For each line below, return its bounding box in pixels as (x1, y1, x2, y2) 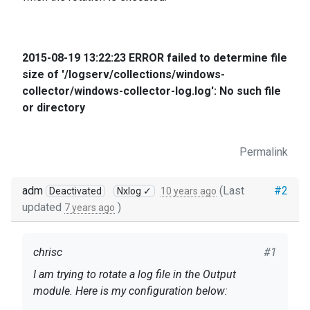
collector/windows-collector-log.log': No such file (22, 84, 281, 98)
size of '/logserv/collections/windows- (22, 68, 225, 81)
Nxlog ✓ (117, 185, 152, 197)
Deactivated (49, 185, 102, 197)
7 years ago (64, 202, 115, 213)
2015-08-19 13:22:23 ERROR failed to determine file (22, 51, 287, 64)
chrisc (33, 246, 62, 259)
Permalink (239, 145, 288, 158)
